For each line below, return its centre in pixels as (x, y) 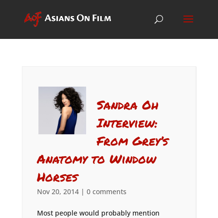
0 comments (106, 191)
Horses (57, 177)
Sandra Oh (128, 105)
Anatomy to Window (96, 159)
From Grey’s (133, 141)
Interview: (127, 123)
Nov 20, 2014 (58, 191)
